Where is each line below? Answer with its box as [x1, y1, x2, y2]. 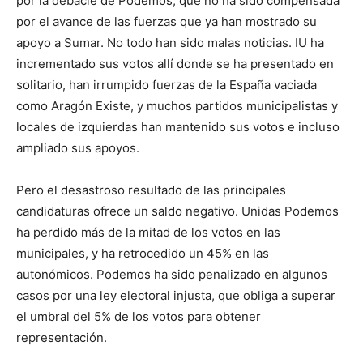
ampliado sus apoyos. [16, 140, 139, 156]
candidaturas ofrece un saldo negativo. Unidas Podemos [16, 203, 339, 220]
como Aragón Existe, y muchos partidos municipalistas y [16, 98, 338, 114]
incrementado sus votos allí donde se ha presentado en [16, 56, 334, 72]
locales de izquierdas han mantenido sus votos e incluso [16, 119, 340, 135]
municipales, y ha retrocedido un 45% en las [16, 246, 269, 262]
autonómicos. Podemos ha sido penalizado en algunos [16, 267, 327, 283]
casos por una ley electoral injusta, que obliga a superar [16, 288, 335, 304]
